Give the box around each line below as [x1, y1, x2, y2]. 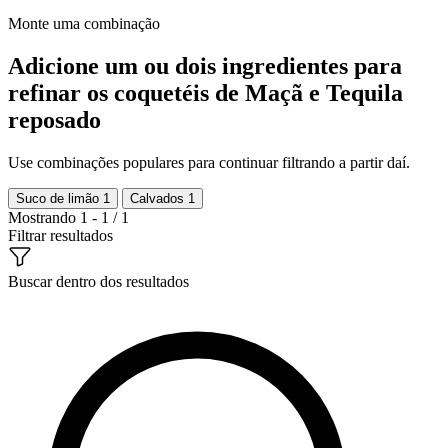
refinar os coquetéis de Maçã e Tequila [8, 79, 403, 106]
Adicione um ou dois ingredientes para [8, 52, 402, 79]
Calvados [130, 190, 188, 206]
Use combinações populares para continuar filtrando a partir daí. [8, 153, 410, 171]
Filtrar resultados [8, 226, 113, 244]
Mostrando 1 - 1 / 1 [8, 208, 129, 226]
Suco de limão [16, 190, 103, 206]
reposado [8, 106, 101, 133]
